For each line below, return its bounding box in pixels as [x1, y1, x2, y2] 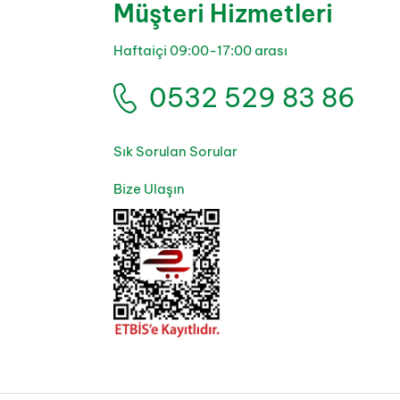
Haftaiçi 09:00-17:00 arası [113, 42, 287, 60]
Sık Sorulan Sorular [113, 143, 237, 161]
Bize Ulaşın [113, 180, 185, 198]
